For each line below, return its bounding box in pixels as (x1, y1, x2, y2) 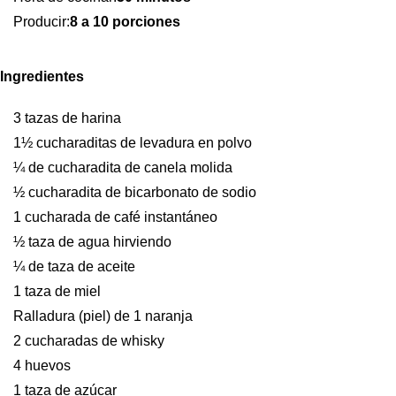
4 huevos (13, 358, 71, 373)
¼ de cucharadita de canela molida (13, 160, 232, 175)
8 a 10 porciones (70, 14, 180, 29)
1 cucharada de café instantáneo (13, 209, 217, 225)
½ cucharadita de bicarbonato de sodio (13, 185, 256, 200)
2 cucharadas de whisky (13, 333, 164, 348)
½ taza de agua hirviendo (13, 234, 171, 249)
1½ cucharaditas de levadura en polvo (13, 135, 252, 150)
